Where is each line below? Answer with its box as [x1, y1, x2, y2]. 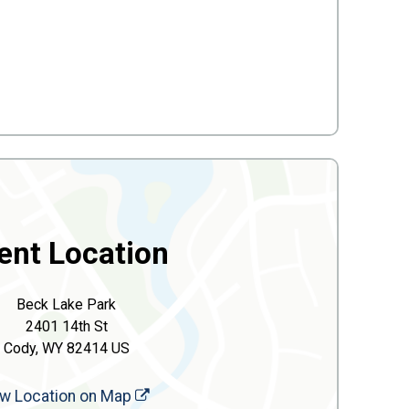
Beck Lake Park [16, 296, 116, 313]
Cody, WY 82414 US [3, 340, 130, 357]
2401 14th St [25, 318, 108, 335]
